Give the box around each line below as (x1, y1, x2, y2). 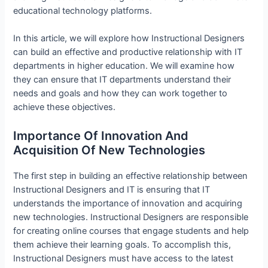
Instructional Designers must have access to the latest (13, 252, 234, 264)
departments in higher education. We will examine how (13, 60, 235, 72)
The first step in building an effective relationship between (13, 170, 248, 181)
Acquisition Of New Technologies (13, 142, 206, 157)
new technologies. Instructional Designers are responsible (13, 211, 249, 223)
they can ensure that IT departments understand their (13, 74, 232, 86)
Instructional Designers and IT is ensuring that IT (13, 184, 211, 195)
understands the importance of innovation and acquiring (13, 197, 243, 209)
